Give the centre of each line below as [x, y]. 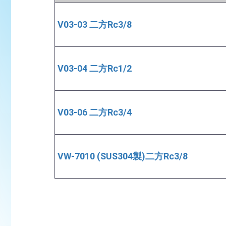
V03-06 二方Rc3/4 [95, 112]
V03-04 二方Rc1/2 [95, 68]
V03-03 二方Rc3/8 [95, 24]
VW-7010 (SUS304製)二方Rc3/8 [123, 156]
